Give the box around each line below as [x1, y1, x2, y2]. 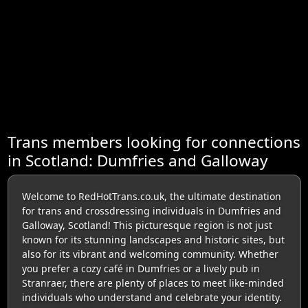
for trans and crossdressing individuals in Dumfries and [21, 203, 281, 217]
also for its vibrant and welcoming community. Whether [21, 247, 278, 261]
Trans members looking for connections [7, 131, 300, 153]
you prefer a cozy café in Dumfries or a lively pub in [21, 261, 260, 275]
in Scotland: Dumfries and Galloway [7, 149, 268, 171]
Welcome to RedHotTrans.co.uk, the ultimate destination [21, 189, 281, 203]
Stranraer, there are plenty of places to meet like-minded [21, 276, 284, 289]
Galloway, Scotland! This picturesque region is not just [21, 218, 272, 232]
